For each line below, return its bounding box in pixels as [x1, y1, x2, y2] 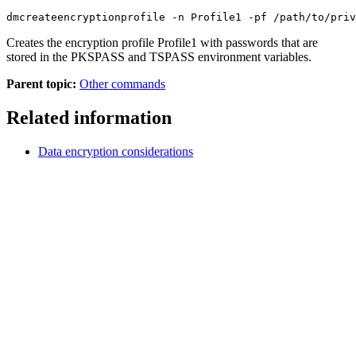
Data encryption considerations [38, 144, 193, 158]
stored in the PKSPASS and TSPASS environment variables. [6, 50, 311, 64]
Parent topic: [6, 77, 76, 91]
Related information [6, 106, 172, 128]
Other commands [79, 77, 165, 91]
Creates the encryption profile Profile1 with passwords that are [6, 36, 318, 50]
